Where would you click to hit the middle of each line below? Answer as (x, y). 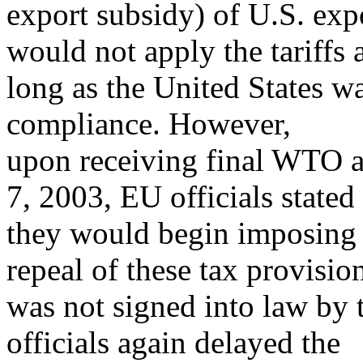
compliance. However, (149, 124)
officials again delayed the (173, 342)
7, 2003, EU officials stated (181, 196)
